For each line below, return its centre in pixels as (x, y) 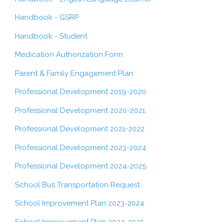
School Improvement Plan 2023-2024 (80, 203)
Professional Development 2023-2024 (81, 147)
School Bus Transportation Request (77, 185)
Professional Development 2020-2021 (80, 110)
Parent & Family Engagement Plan (74, 73)
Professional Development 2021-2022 (80, 129)
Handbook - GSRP (47, 17)
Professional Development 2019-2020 (81, 92)
